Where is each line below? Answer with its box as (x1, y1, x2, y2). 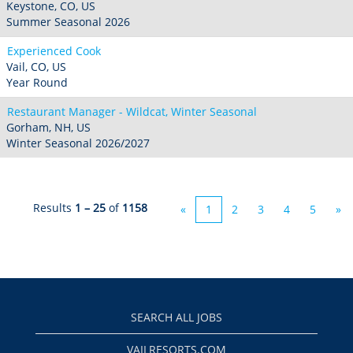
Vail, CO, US (6, 59, 66, 74)
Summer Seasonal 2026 (6, 14, 130, 29)
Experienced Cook (7, 43, 101, 58)
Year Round (6, 75, 68, 90)
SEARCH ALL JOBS (131, 310, 222, 325)
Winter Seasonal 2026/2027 (6, 136, 150, 150)
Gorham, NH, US (6, 120, 91, 135)
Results (33, 200, 75, 215)
